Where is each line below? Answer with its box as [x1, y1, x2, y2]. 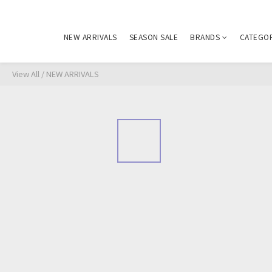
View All [12, 68, 39, 80]
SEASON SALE [129, 32, 178, 42]
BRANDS [190, 32, 220, 42]
